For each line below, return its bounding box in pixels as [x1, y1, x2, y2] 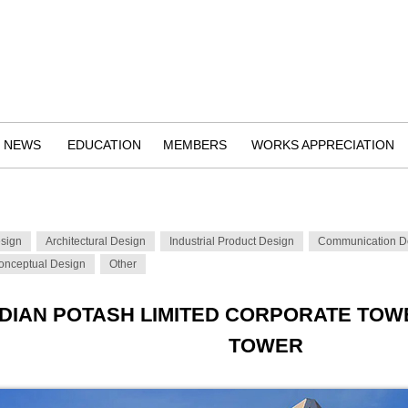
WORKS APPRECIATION [250, 138, 394, 152]
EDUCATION [66, 138, 141, 152]
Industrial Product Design [169, 235, 294, 248]
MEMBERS [163, 138, 227, 152]
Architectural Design [46, 235, 146, 248]
